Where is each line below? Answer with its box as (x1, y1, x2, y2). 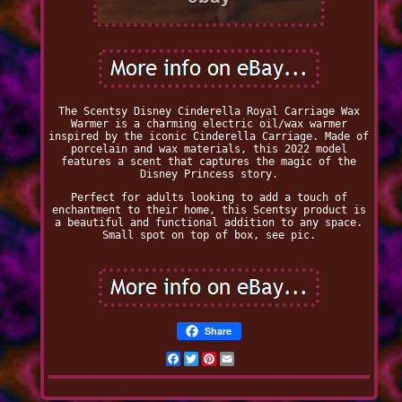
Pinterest (215, 353, 273, 366)
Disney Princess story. (139, 168, 278, 181)
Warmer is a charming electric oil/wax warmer (70, 118, 347, 131)
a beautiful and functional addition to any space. (55, 216, 363, 230)
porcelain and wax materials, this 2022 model (70, 143, 347, 156)
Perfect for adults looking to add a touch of (70, 191, 347, 205)
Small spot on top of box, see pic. (101, 229, 316, 242)
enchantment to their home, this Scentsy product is (51, 204, 366, 217)
